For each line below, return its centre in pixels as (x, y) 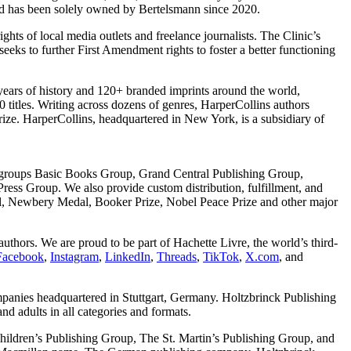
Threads (177, 256)
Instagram (74, 256)
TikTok (221, 256)
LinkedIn (128, 256)
